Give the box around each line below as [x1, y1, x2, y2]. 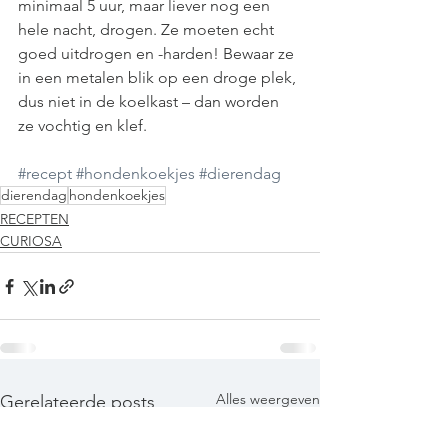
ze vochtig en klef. [18, 116, 151, 136]
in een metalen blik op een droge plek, [18, 68, 300, 88]
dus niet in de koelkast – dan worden [18, 92, 283, 112]
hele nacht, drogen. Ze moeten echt [18, 20, 278, 40]
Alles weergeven [216, 390, 320, 409]
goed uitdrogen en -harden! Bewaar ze [18, 44, 298, 64]
